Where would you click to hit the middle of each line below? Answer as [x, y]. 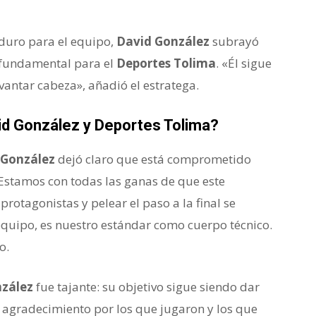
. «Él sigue [244, 63]
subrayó [234, 42]
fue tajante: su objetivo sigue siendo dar [146, 287]
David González [163, 42]
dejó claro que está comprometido [153, 159]
